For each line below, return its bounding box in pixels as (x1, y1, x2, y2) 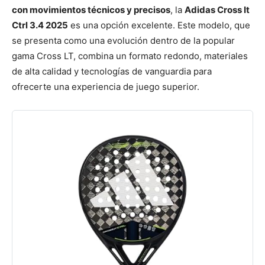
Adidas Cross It (185, 4, 250, 15)
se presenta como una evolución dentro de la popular (12, 35, 235, 46)
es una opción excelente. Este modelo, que (68, 20, 250, 31)
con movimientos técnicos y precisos (12, 4, 170, 15)
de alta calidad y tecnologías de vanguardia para (12, 66, 212, 77)
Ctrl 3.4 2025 (12, 20, 68, 31)
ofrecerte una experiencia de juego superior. (12, 81, 199, 92)
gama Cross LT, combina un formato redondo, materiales (12, 50, 248, 62)
